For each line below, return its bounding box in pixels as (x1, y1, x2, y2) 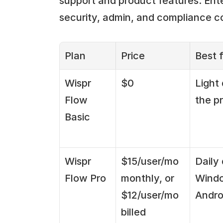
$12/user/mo (120, 189, 179, 201)
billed (120, 206, 146, 218)
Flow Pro (64, 172, 106, 184)
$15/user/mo (120, 155, 179, 167)
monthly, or (120, 172, 174, 184)
